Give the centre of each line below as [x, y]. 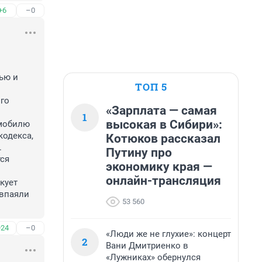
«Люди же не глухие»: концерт [168, 234]
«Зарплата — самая [161, 111]
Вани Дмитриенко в [147, 246]
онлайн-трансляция [163, 181]
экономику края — [159, 167]
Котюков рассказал [163, 139]
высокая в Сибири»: [164, 125]
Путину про [139, 153]
